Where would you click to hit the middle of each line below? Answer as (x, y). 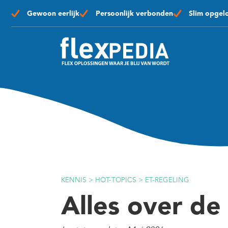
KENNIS (74, 180)
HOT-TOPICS (116, 180)
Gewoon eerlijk (53, 13)
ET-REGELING (167, 180)
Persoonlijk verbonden (134, 13)
